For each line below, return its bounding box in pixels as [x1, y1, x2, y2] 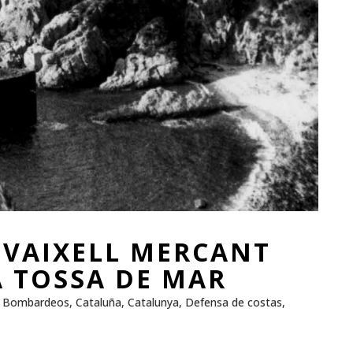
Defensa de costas [185, 295, 282, 310]
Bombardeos [2, 295, 69, 310]
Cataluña [76, 295, 121, 310]
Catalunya [128, 295, 179, 310]
